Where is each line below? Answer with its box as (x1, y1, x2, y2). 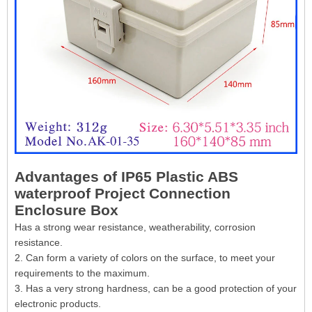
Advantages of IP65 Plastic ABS (15, 169, 238, 185)
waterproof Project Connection (15, 185, 231, 202)
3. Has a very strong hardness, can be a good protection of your (15, 283, 297, 294)
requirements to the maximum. (15, 267, 150, 279)
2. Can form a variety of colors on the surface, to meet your (15, 252, 275, 263)
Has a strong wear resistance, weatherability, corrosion (15, 221, 256, 233)
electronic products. (15, 298, 101, 309)
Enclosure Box (15, 202, 118, 219)
